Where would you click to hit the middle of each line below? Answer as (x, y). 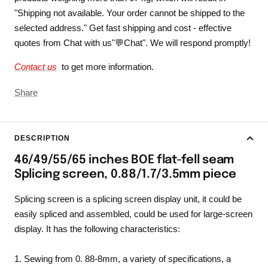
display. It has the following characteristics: (97, 229)
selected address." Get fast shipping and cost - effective (123, 28)
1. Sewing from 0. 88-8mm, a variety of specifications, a (123, 259)
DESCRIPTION (42, 138)
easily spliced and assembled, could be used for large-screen (133, 214)
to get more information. (105, 67)
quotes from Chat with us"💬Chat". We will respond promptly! (133, 43)
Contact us (36, 67)
